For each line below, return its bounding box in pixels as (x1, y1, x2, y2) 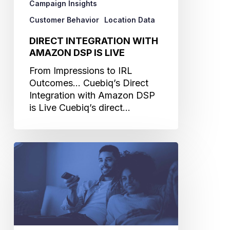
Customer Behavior (29, 15, 99, 24)
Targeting (13, 191, 54, 202)
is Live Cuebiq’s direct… (29, 102, 130, 113)
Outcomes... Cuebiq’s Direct (29, 77, 148, 88)
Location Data (104, 15, 155, 24)
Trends (13, 154, 43, 165)
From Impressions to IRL (29, 65, 132, 76)
